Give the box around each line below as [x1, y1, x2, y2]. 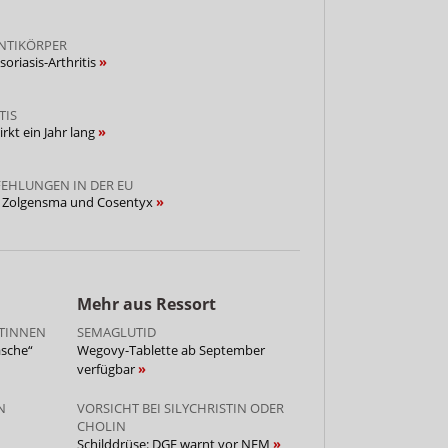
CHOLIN [76, 416, 126, 435]
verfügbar [76, 359, 138, 378]
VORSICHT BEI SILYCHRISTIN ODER [76, 398, 284, 417]
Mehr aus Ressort [76, 292, 216, 315]
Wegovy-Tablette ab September [76, 340, 265, 359]
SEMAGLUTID [76, 322, 156, 341]
